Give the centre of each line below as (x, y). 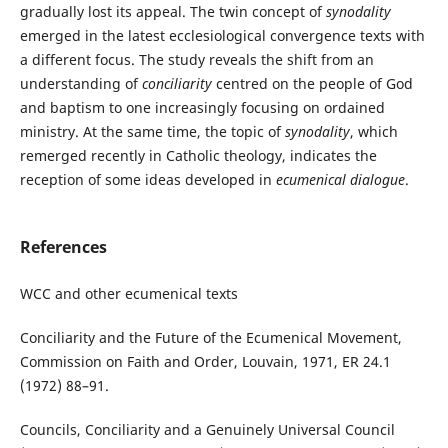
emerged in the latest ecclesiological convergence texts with (222, 36)
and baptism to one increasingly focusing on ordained (202, 108)
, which (373, 132)
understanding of (80, 84)
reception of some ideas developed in (147, 180)
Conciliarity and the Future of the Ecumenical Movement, (210, 338)
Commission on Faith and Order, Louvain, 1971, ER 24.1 (205, 362)
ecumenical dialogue (340, 180)
